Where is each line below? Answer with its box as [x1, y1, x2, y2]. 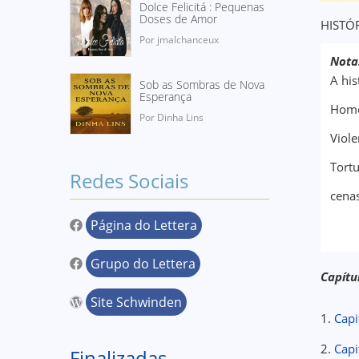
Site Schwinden [91, 293, 182, 311]
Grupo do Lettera [91, 255, 196, 272]
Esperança [139, 89, 192, 104]
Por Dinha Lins [139, 111, 204, 124]
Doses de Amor [139, 11, 217, 26]
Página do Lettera [91, 216, 197, 234]
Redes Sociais [70, 167, 188, 194]
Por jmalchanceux [139, 33, 219, 46]
